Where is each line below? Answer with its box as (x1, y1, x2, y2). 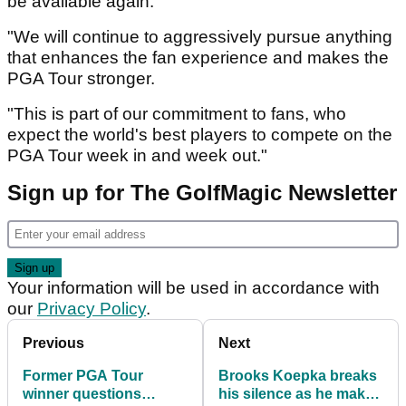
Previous (23, 335, 84, 352)
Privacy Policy (37, 299, 146, 319)
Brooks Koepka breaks (218, 368, 377, 384)
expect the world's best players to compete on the (7, 125, 392, 145)
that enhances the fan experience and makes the (7, 48, 389, 68)
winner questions (23, 386, 141, 402)
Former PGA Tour (23, 368, 143, 384)
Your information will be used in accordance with (7, 278, 380, 298)
